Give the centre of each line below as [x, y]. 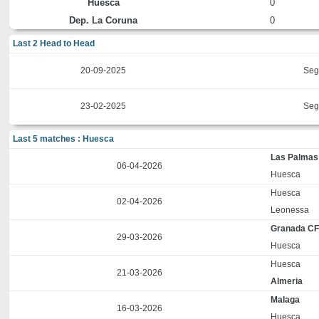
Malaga [286, 300]
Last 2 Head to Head [54, 43]
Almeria [287, 281]
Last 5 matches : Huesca [64, 139]
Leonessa [290, 210]
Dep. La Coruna [104, 20]
